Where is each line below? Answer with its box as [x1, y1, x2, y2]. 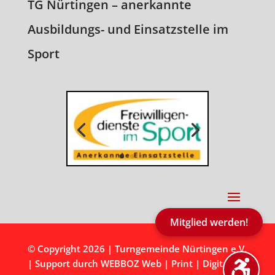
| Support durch [27, 257, 101, 269]
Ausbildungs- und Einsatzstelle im [27, 21, 228, 38]
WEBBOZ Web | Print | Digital [100, 257, 231, 269]
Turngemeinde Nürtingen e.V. [114, 242, 247, 255]
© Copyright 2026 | [27, 242, 115, 255]
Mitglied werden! [170, 215, 248, 229]
